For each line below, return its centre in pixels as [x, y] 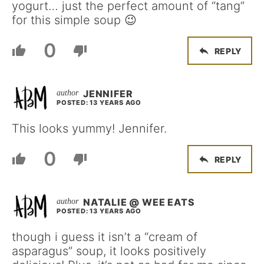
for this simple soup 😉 [74, 20]
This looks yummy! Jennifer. [89, 128]
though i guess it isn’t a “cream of [105, 237]
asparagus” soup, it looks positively [109, 251]
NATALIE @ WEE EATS [139, 202]
